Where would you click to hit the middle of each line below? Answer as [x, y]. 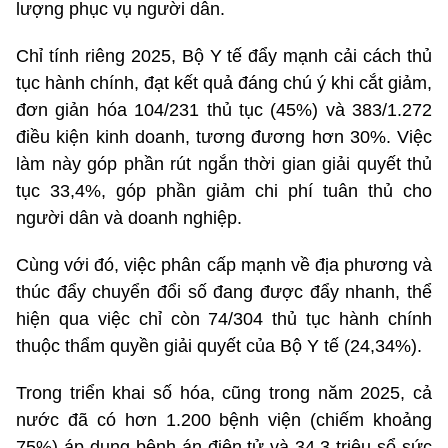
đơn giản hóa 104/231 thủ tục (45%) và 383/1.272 [224, 109]
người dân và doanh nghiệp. [129, 217]
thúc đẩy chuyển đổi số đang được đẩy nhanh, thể [224, 291]
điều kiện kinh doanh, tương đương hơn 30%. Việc [224, 136]
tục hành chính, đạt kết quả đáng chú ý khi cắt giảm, [224, 82]
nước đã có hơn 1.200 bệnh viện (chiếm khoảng [224, 419]
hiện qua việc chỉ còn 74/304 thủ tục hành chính [224, 318]
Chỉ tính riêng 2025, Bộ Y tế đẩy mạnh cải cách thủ [224, 55]
